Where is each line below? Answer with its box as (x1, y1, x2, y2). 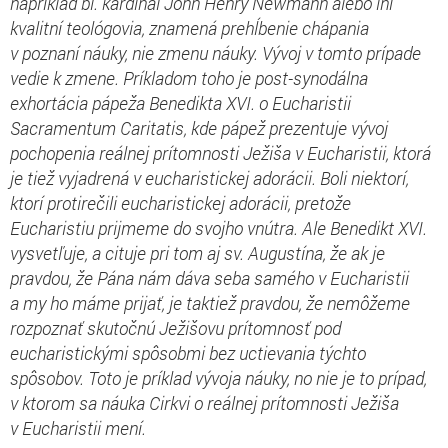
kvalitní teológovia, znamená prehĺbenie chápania (10, 15, 369, 40)
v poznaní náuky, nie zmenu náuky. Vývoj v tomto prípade (10, 40, 421, 65)
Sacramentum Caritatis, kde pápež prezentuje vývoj (10, 115, 388, 140)
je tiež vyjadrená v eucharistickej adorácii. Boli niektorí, (10, 165, 409, 190)
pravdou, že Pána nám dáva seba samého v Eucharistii (10, 265, 409, 290)
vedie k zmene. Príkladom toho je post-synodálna (10, 65, 368, 90)
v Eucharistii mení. (10, 415, 146, 440)
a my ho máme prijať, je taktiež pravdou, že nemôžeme (10, 290, 410, 315)
